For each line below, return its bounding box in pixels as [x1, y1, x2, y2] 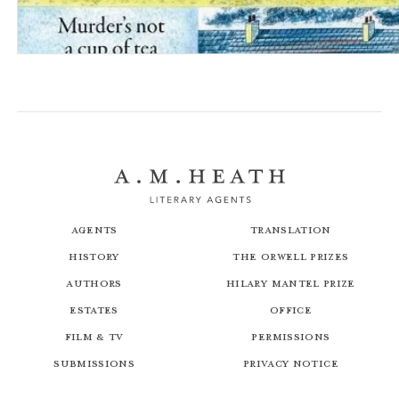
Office [269, 302, 312, 318]
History [69, 248, 119, 265]
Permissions [251, 329, 330, 345]
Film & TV [64, 329, 124, 345]
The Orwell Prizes [232, 248, 349, 265]
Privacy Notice [242, 355, 338, 371]
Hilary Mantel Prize [226, 275, 355, 291]
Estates [69, 302, 118, 318]
